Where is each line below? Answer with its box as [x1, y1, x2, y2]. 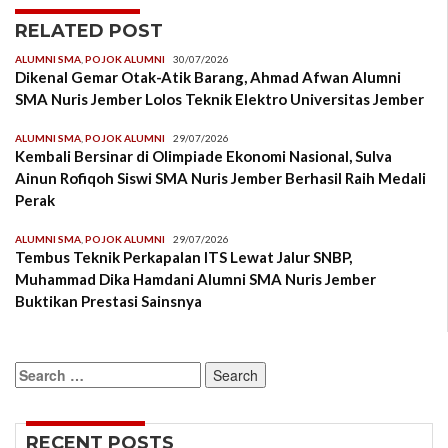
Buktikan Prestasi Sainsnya [15, 292, 202, 311]
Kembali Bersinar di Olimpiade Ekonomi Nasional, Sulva [15, 147, 392, 166]
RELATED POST [15, 20, 163, 43]
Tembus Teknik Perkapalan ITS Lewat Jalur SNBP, [15, 248, 352, 267]
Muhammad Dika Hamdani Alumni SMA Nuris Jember [15, 270, 376, 289]
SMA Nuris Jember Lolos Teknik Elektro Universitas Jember [15, 90, 424, 109]
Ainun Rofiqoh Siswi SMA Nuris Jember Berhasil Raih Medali [15, 169, 426, 188]
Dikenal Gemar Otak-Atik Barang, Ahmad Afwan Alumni [15, 68, 401, 87]
